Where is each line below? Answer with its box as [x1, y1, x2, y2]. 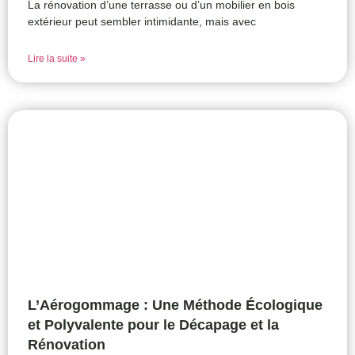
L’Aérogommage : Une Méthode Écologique [28, 297, 323, 314]
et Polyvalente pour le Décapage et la [28, 317, 279, 334]
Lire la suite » [28, 53, 86, 65]
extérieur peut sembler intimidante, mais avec [28, 15, 256, 29]
